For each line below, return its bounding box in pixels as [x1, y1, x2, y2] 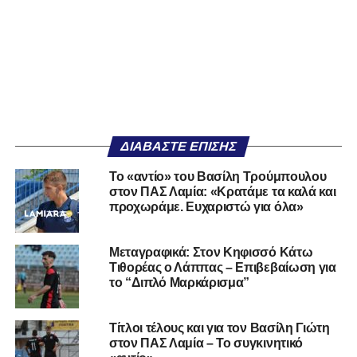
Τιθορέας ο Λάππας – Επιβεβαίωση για [108, 261, 336, 275]
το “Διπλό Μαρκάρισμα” [108, 276, 250, 290]
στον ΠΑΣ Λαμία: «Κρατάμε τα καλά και [108, 185, 336, 199]
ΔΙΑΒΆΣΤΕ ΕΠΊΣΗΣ [118, 139, 239, 154]
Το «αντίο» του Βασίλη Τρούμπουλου [108, 170, 327, 184]
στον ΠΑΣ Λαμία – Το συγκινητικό [108, 336, 303, 351]
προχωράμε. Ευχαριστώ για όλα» [108, 200, 304, 214]
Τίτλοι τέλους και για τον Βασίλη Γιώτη [108, 321, 330, 335]
